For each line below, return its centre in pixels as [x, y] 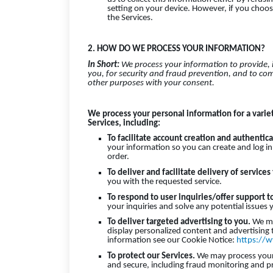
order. [118, 157]
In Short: [105, 65]
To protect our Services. [151, 257]
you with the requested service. [165, 182]
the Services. [130, 18]
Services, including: [124, 123]
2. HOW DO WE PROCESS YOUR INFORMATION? [176, 49]
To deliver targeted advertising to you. [180, 222]
